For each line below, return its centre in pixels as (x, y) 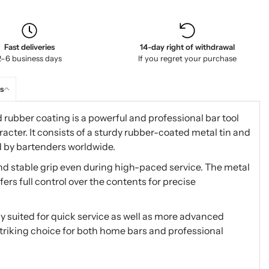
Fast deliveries (29, 47)
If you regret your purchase (187, 58)
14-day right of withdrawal (187, 47)
